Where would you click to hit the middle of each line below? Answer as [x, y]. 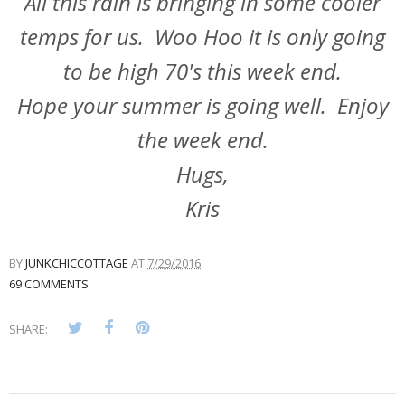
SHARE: [28, 330]
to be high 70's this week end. [202, 71]
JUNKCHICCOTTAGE [77, 264]
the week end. [202, 140]
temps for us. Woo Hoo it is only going [202, 37]
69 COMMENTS [49, 284]
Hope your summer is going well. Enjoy [202, 106]
